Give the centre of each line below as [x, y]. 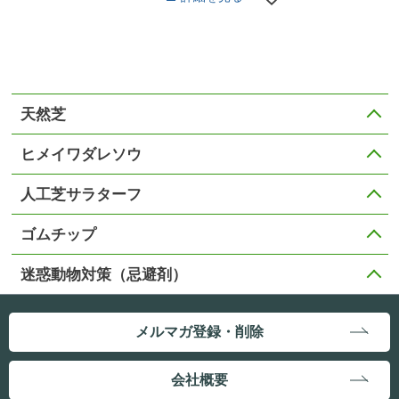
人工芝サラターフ [81, 195]
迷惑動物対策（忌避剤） [103, 275]
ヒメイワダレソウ [81, 155]
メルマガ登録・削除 [199, 332]
